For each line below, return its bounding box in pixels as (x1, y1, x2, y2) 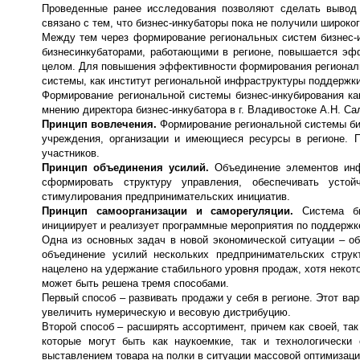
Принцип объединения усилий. (42, 161, 215, 174)
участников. (42, 146, 100, 159)
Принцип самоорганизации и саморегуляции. (42, 204, 303, 217)
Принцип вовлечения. (42, 117, 160, 130)
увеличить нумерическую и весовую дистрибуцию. (42, 305, 291, 318)
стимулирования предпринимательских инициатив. (42, 190, 290, 202)
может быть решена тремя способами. (42, 276, 229, 289)
